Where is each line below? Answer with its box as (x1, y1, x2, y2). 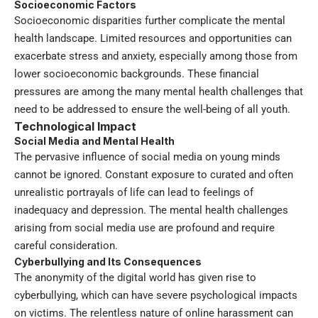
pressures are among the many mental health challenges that (14, 85, 303, 99)
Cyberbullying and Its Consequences (14, 256, 202, 268)
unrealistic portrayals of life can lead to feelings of (14, 186, 253, 199)
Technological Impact (14, 119, 136, 134)
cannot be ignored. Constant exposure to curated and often (14, 168, 293, 182)
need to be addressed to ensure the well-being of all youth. (14, 103, 290, 116)
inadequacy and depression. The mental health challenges (14, 204, 288, 217)
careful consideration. (14, 239, 118, 253)
